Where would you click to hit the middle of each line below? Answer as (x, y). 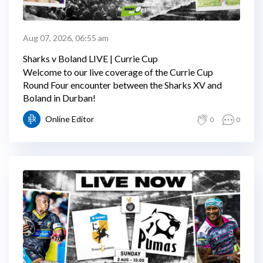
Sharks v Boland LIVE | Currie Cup (90, 58)
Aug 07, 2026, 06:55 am (66, 38)
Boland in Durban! (59, 98)
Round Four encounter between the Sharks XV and (122, 85)
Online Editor (70, 119)
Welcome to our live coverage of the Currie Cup (118, 72)
